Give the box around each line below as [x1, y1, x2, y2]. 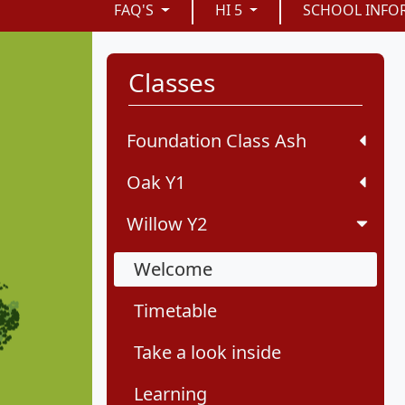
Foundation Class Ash [127, 128, 306, 154]
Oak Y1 [127, 170, 185, 195]
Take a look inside [134, 340, 281, 365]
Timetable [134, 298, 217, 324]
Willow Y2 [127, 212, 207, 237]
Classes [128, 65, 215, 100]
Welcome [134, 257, 212, 282]
